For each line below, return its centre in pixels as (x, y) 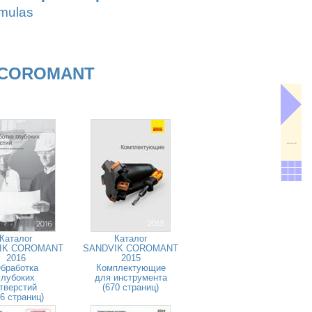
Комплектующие (131, 268)
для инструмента (131, 278)
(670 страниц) (131, 287)
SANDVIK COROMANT (131, 248)
